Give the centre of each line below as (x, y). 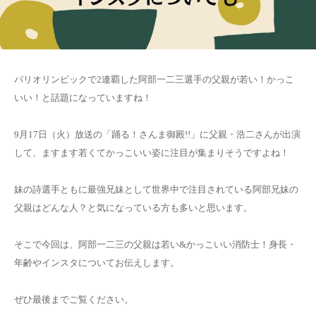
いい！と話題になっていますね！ (83, 97)
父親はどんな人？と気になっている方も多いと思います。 (133, 207)
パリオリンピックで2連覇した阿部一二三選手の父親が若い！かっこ (154, 79)
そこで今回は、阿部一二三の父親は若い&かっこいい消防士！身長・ (155, 244)
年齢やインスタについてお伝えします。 (97, 262)
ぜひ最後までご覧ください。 (74, 299)
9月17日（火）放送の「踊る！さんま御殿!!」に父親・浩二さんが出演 (157, 134)
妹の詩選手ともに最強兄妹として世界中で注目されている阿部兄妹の (156, 189)
